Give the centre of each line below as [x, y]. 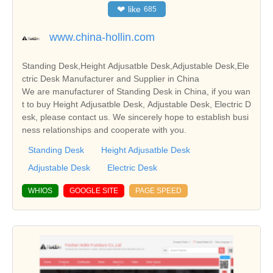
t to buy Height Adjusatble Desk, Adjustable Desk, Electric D [136, 104]
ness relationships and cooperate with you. [104, 129]
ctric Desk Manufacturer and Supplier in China [111, 78]
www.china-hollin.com [102, 37]
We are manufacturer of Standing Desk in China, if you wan [136, 91]
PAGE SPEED [158, 190]
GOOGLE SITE [94, 190]
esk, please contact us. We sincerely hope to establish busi [135, 117]
